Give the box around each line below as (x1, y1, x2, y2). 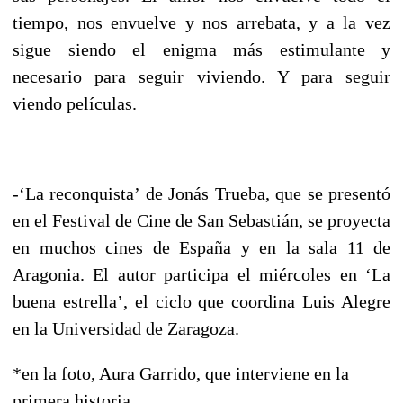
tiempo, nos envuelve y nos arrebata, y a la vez (13, 12, 390, 32)
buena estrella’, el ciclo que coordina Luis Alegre (13, 291, 390, 311)
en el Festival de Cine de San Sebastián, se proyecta (13, 210, 390, 230)
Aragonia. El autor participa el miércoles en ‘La (13, 264, 390, 284)
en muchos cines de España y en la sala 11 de (13, 237, 390, 257)
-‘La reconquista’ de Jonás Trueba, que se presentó (13, 183, 390, 203)
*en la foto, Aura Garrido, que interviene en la (13, 363, 349, 383)
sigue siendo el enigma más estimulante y (13, 39, 390, 59)
